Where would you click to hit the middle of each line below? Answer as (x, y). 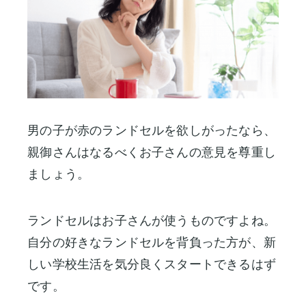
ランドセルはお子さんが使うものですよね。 (152, 220)
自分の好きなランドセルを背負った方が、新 (152, 242)
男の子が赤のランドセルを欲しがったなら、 (152, 130)
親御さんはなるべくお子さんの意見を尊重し (152, 152)
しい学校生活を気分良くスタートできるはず (152, 264)
